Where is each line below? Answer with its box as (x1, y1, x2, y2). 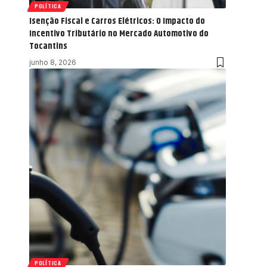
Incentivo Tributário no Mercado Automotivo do (29, 26, 209, 41)
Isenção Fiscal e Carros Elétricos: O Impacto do (29, 14, 205, 28)
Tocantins (29, 39, 67, 53)
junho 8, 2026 (29, 57, 76, 67)
